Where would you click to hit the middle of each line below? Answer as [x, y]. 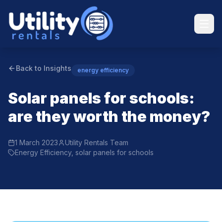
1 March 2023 [36, 142]
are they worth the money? [109, 116]
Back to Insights [44, 68]
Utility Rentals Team [97, 142]
